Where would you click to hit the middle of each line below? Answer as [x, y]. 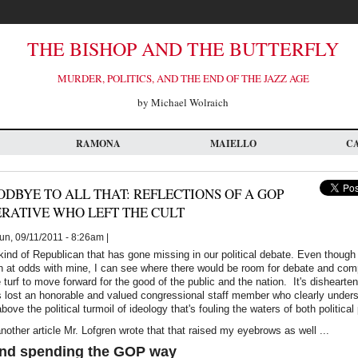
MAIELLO [233, 143]
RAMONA [98, 143]
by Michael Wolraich [183, 102]
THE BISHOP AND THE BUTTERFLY [183, 49]
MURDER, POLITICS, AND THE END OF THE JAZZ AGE [183, 78]
